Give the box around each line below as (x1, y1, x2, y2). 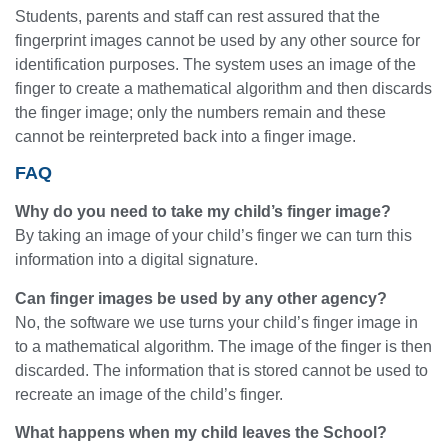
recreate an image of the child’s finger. (15, 385, 283, 403)
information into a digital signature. (15, 251, 258, 269)
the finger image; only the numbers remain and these (15, 103, 386, 121)
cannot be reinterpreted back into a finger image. (15, 127, 356, 145)
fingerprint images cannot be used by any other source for (15, 31, 420, 49)
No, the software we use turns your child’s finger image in (15, 313, 418, 331)
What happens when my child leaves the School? (15, 424, 387, 442)
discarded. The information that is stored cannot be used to (15, 361, 428, 379)
